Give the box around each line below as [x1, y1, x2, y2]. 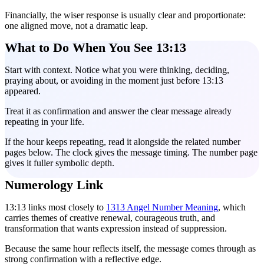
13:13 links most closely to [5, 202, 106, 212]
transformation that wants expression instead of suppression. [5, 223, 227, 233]
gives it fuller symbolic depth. [5, 158, 114, 168]
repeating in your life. [5, 117, 84, 127]
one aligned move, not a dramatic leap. [5, 21, 148, 31]
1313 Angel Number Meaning [106, 202, 218, 212]
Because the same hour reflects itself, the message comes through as [5, 243, 256, 253]
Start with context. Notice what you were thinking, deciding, [5, 65, 229, 75]
